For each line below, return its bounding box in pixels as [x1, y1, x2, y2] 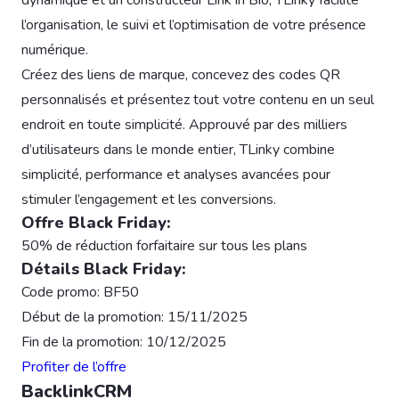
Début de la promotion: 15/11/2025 [21, 306, 248, 327]
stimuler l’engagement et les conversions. [21, 189, 276, 209]
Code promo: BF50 [21, 281, 139, 302]
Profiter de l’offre [21, 356, 126, 377]
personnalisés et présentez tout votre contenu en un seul [21, 89, 374, 110]
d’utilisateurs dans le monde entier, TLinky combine [21, 139, 335, 159]
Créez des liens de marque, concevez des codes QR [21, 64, 340, 85]
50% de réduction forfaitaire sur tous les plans [21, 235, 307, 256]
